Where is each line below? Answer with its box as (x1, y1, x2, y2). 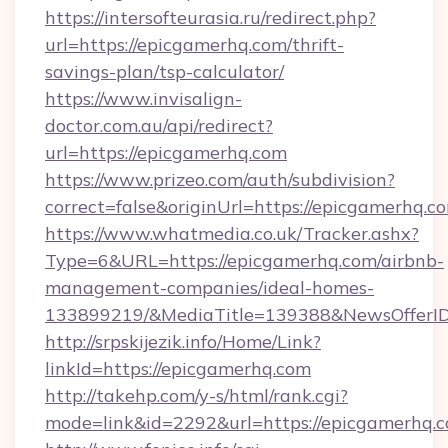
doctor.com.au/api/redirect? (45, 114, 273, 137)
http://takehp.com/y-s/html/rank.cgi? (45, 384, 348, 407)
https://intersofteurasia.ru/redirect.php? (45, 6, 376, 29)
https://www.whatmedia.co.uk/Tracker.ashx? (45, 222, 419, 245)
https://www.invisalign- (45, 87, 242, 110)
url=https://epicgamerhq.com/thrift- (45, 33, 344, 56)
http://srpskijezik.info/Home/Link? (45, 330, 321, 353)
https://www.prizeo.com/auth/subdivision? (45, 168, 395, 191)
